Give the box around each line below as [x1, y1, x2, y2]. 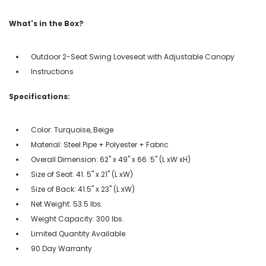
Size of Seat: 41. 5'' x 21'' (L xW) [31, 169, 133, 179]
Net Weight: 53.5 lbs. [31, 198, 103, 209]
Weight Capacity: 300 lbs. [31, 213, 124, 224]
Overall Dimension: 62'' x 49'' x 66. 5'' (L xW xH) [31, 154, 191, 164]
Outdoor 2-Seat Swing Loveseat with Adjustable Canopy [31, 51, 235, 62]
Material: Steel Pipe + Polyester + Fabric [31, 139, 169, 150]
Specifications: [9, 91, 70, 102]
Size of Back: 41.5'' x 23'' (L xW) [31, 183, 135, 194]
